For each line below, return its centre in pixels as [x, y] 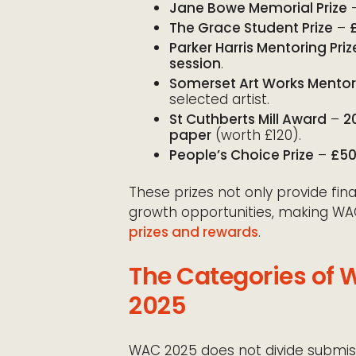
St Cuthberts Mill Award [248, 119]
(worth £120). [256, 135]
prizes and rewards [193, 232]
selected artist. [219, 99]
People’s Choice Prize [242, 155]
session [195, 63]
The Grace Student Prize [251, 27]
